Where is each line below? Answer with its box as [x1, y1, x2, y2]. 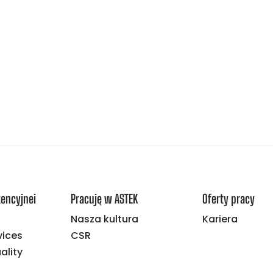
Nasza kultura [71, 211, 139, 226]
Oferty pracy [202, 191, 255, 206]
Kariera [202, 211, 238, 226]
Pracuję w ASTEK [71, 191, 138, 206]
